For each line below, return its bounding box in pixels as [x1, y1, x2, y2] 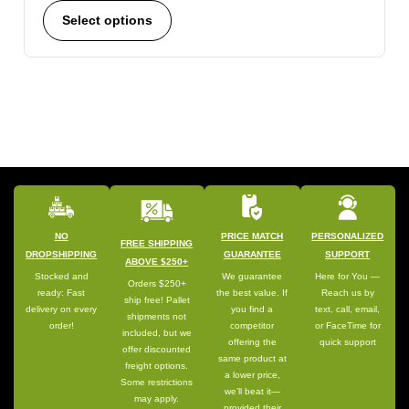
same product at [217, 353, 287, 364]
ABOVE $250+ [125, 257, 189, 267]
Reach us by [320, 288, 374, 299]
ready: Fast [37, 288, 86, 299]
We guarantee [222, 271, 283, 282]
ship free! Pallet [123, 295, 190, 306]
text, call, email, [315, 304, 381, 315]
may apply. [134, 393, 180, 404]
